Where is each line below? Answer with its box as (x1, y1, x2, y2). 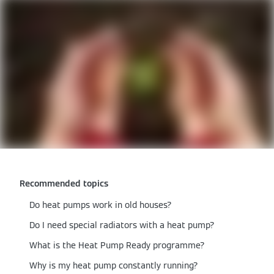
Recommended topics (20, 178, 108, 190)
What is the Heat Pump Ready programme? (29, 240, 205, 251)
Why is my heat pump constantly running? (29, 260, 198, 272)
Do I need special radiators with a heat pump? (29, 220, 215, 231)
